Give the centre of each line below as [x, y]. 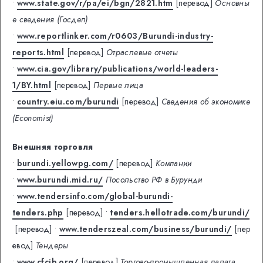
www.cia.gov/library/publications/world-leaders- [117, 69]
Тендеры [52, 245]
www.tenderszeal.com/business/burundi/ [145, 229]
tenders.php [38, 212]
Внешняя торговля [53, 146]
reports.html [38, 53]
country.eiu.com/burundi [68, 102]
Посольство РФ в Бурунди [154, 179]
